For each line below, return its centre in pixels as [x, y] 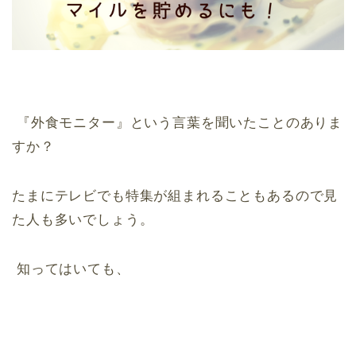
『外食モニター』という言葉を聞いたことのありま [178, 123]
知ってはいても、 [71, 269]
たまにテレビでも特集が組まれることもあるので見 [175, 196]
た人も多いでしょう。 [83, 220]
